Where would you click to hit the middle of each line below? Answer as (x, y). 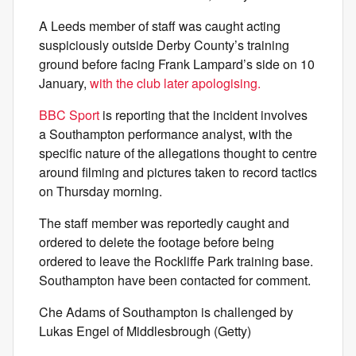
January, (64, 83)
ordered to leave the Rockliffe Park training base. (176, 261)
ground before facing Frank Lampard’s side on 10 (177, 64)
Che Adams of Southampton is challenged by (166, 312)
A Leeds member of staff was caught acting (160, 26)
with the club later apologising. (175, 83)
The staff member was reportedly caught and (164, 223)
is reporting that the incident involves (203, 115)
